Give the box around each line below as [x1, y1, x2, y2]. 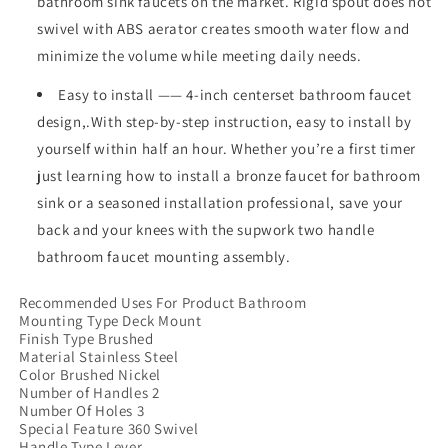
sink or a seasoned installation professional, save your [37, 193, 404, 212]
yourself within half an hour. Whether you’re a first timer [37, 139, 416, 158]
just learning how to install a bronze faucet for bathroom [37, 166, 421, 185]
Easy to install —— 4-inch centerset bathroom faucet [58, 85, 412, 104]
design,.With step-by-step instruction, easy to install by [37, 112, 412, 131]
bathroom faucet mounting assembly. [37, 247, 291, 266]
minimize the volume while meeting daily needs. [37, 46, 362, 65]
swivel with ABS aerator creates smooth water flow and [37, 19, 410, 38]
